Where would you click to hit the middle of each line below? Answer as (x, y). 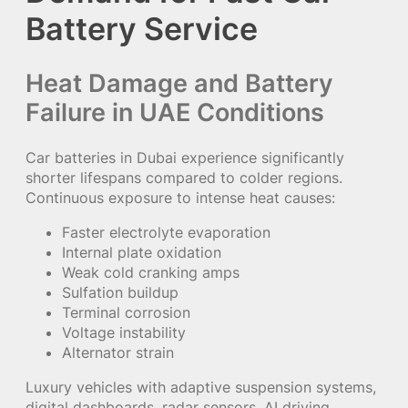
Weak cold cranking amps (151, 273)
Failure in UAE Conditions (175, 112)
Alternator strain (118, 353)
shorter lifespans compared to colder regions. (184, 177)
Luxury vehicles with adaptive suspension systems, (201, 388)
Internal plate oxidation (142, 253)
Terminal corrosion (126, 313)
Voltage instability (124, 333)
